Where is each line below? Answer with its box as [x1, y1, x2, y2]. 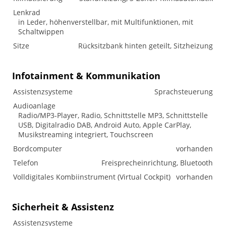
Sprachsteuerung [154, 87, 213, 96]
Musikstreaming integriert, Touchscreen [18, 130, 153, 139]
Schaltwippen [18, 27, 64, 36]
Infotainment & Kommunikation [12, 70, 160, 82]
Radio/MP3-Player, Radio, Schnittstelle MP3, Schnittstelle [18, 110, 208, 120]
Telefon [13, 158, 38, 167]
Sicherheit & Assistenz [12, 201, 114, 213]
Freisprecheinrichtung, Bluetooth [101, 158, 213, 167]
